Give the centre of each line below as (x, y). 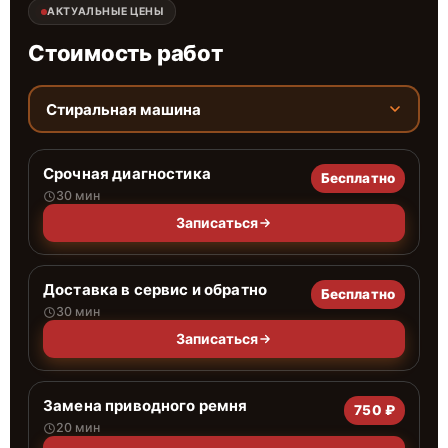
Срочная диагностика (127, 173)
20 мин (78, 427)
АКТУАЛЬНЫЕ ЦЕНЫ (105, 11)
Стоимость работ (125, 53)
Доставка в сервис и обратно (155, 289)
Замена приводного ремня (145, 405)
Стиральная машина (123, 109)
